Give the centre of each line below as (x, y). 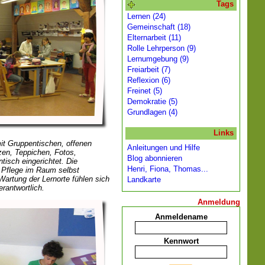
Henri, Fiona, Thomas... (168, 169)
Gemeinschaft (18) (159, 27)
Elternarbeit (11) (154, 38)
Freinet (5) (145, 91)
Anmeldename (181, 217)
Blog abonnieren (155, 158)
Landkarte (144, 180)
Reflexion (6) (149, 80)
